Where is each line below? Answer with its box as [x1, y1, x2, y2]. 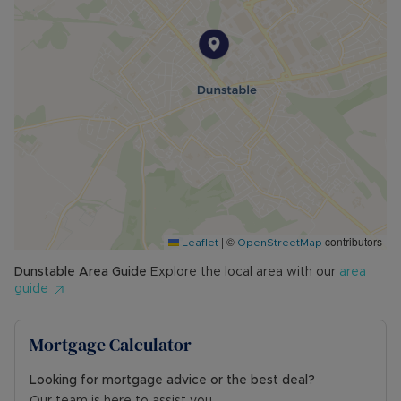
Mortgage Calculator [30, 332, 192, 358]
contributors [322, 234, 382, 250]
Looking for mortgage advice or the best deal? [30, 374, 315, 388]
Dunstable [14, 266, 75, 279]
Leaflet [179, 237, 218, 249]
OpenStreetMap [237, 237, 322, 249]
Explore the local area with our [147, 266, 336, 279]
